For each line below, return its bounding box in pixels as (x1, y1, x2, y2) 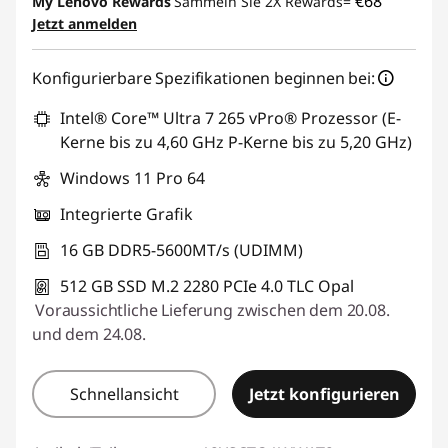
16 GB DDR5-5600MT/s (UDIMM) (60, 238, 303, 261)
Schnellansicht (69, 382, 179, 405)
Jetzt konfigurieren (248, 382, 400, 405)
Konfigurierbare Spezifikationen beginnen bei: (32, 66, 375, 89)
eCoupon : (49, 21, 129, 44)
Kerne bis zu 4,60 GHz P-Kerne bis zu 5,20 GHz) (60, 130, 412, 153)
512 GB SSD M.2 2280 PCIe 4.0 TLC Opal (60, 274, 354, 297)
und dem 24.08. (32, 322, 146, 345)
